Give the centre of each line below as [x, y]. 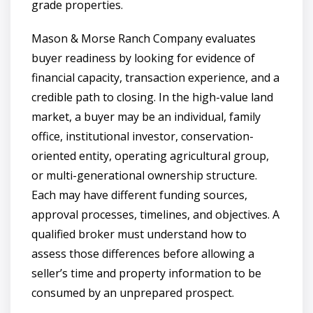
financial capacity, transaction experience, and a [155, 77]
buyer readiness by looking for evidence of [143, 58]
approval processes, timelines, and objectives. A [155, 214]
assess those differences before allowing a [143, 253]
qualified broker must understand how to [139, 234]
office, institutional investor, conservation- [143, 136]
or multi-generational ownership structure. [144, 175]
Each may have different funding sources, [139, 195]
